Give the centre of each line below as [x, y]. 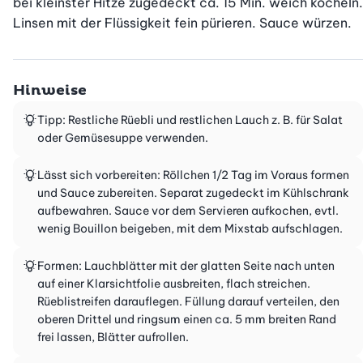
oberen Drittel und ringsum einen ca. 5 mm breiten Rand [187, 320]
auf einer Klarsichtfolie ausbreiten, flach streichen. [174, 284]
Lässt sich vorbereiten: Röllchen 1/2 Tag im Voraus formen [193, 175]
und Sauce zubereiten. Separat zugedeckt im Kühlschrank [193, 193]
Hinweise [50, 91]
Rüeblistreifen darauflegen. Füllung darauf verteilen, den [188, 302]
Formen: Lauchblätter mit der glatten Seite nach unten [186, 266]
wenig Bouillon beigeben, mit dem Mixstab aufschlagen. [190, 229]
